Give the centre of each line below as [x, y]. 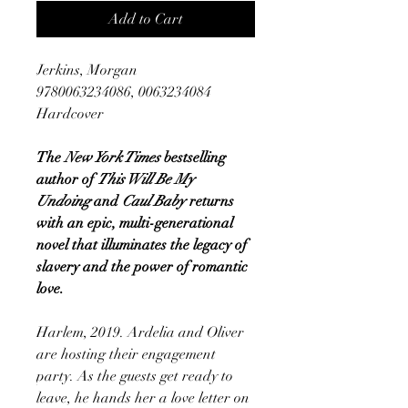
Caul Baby [153, 201]
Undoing [63, 201]
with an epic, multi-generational [135, 223]
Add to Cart [146, 19]
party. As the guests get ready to [135, 376]
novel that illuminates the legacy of [142, 245]
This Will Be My [146, 179]
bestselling [193, 157]
